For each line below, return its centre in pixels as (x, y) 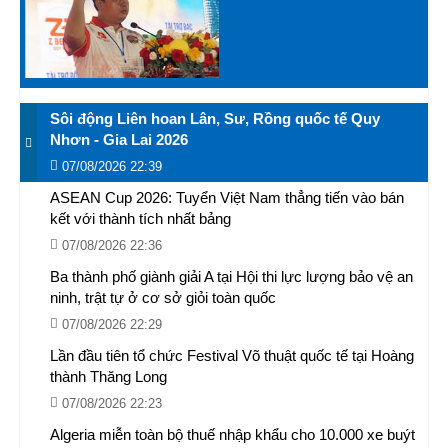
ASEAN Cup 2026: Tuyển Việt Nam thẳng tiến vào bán (227, 197)
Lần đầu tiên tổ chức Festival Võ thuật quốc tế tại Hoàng (232, 355)
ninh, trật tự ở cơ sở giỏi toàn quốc (163, 297)
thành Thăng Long (108, 376)
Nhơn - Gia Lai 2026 (119, 139)
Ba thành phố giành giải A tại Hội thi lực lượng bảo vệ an (231, 276)
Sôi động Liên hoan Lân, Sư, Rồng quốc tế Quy (215, 118)
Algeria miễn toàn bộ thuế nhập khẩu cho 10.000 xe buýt (232, 434)
